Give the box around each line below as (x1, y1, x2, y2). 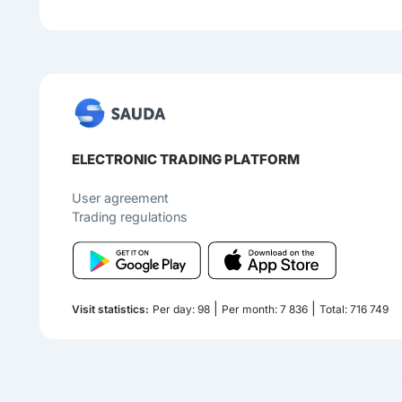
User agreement (72, 190, 170, 206)
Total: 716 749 (319, 302, 389, 317)
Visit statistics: (72, 302, 150, 317)
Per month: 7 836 (222, 302, 309, 317)
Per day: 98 (153, 302, 211, 317)
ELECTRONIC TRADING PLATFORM (72, 151, 301, 169)
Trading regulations (72, 209, 188, 225)
